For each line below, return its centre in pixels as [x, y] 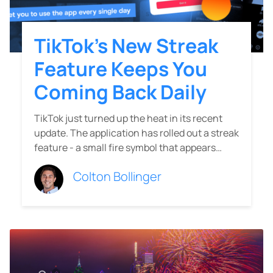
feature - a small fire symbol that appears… [128, 148]
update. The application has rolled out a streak [136, 133]
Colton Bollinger [117, 177]
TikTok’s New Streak [126, 46]
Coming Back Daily [120, 92]
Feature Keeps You [121, 69]
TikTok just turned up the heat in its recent [128, 119]
